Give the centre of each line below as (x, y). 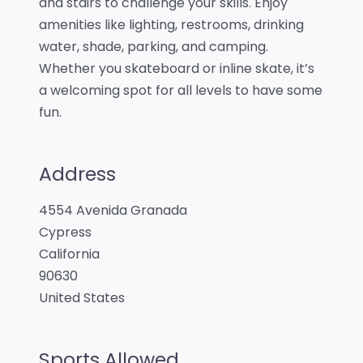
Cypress (65, 232)
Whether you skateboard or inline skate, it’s (177, 68)
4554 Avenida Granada (113, 210)
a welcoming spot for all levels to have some (181, 90)
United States (82, 297)
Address (77, 173)
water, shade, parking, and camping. (154, 46)
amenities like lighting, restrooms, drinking (171, 24)
